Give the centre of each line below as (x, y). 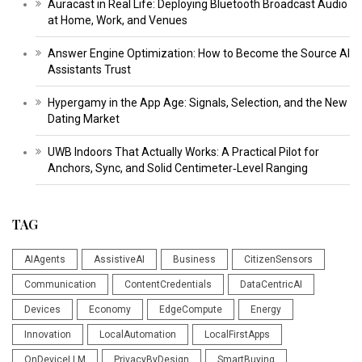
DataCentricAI (271, 285)
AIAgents (45, 260)
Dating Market (83, 119)
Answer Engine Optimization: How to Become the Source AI (198, 54)
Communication (60, 285)
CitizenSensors (278, 260)
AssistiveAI (119, 260)
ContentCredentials (168, 285)
